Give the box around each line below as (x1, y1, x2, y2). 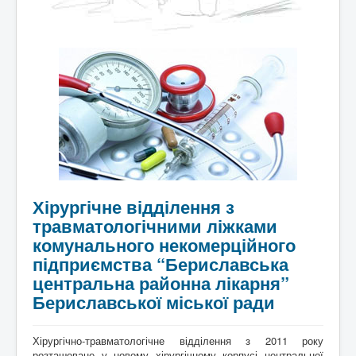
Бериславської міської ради (33, 289, 275, 315)
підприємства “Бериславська (33, 251, 288, 277)
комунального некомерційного (33, 232, 296, 257)
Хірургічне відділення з (33, 194, 234, 219)
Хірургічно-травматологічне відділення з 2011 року (33, 333, 323, 348)
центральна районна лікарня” (33, 270, 289, 296)
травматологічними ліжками (33, 213, 277, 238)
